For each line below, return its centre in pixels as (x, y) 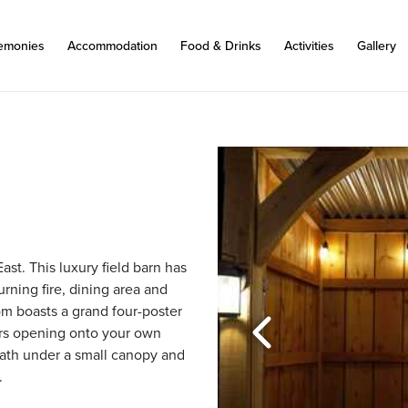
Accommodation (112, 46)
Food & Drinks (221, 46)
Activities (309, 46)
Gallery (377, 46)
